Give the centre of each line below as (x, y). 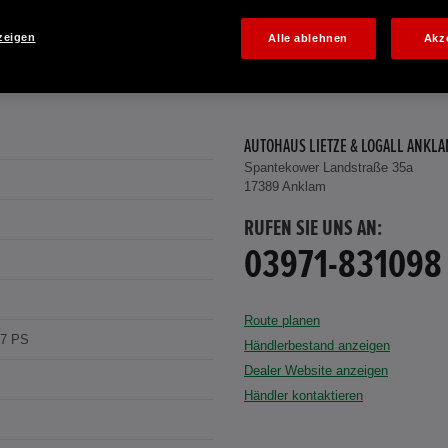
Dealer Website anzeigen (316, 371)
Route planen (282, 321)
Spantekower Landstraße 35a (328, 168)
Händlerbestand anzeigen (317, 346)
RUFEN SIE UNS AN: (313, 229)
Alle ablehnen (308, 38)
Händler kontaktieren (303, 396)
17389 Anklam (285, 187)
